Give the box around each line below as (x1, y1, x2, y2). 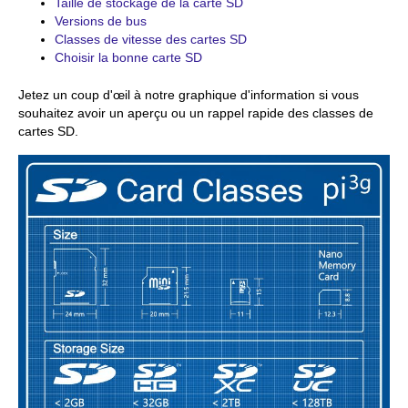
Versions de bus (55, 14, 147, 28)
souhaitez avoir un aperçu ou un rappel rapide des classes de (18, 106, 373, 120)
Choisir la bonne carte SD (55, 50, 202, 65)
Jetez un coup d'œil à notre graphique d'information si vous (18, 87, 359, 102)
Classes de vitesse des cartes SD (55, 32, 247, 46)
